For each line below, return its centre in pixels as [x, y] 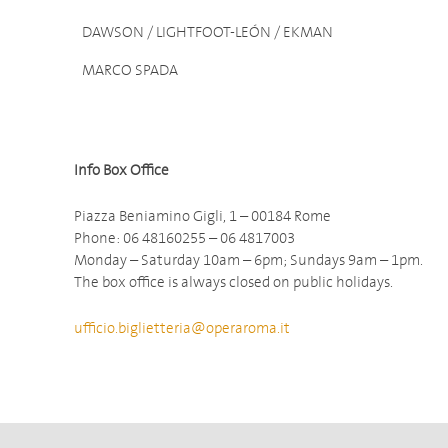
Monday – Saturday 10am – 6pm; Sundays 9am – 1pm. [248, 260]
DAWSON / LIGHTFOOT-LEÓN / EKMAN [207, 32]
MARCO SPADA [130, 70]
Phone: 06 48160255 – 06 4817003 [184, 238]
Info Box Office [121, 170]
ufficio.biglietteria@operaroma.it [182, 328]
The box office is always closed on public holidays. [233, 282]
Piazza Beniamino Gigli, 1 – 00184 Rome [202, 216]
